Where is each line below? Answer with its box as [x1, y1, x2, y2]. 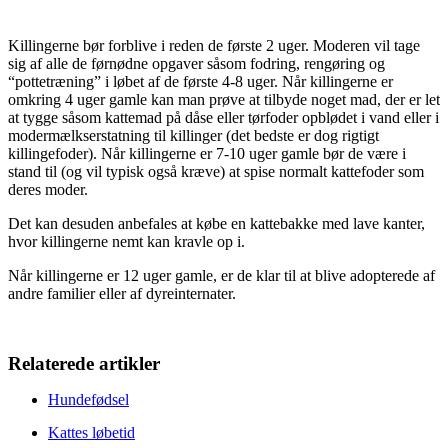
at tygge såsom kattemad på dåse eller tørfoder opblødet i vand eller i [8, 109, 439, 127]
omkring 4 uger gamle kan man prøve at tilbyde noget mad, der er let [8, 91, 440, 109]
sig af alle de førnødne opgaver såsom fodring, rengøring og [8, 55, 385, 73]
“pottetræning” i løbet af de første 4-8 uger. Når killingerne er [8, 73, 393, 91]
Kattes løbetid [48, 424, 135, 442]
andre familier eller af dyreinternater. [8, 285, 236, 303]
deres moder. [8, 181, 88, 199]
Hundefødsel [48, 391, 129, 409]
